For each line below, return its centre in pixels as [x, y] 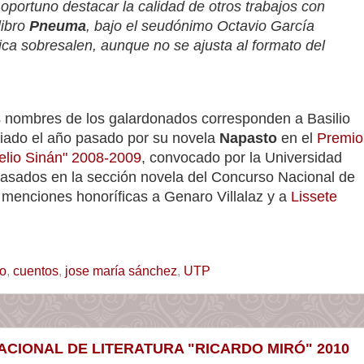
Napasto [248, 138]
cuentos [36, 270]
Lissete [314, 196]
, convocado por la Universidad [242, 157]
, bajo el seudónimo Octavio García [200, 26]
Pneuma [58, 26]
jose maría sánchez [121, 270]
